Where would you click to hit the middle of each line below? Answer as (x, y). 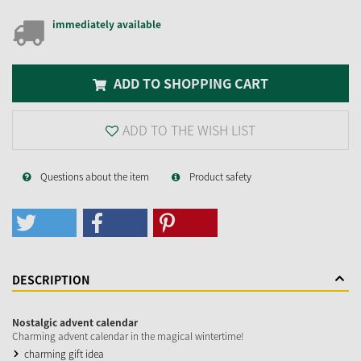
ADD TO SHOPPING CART (189, 83)
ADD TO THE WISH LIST (189, 129)
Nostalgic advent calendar (75, 322)
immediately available (107, 24)
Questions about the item (95, 176)
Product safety (220, 176)
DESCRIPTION (51, 279)
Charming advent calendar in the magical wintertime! (128, 336)
